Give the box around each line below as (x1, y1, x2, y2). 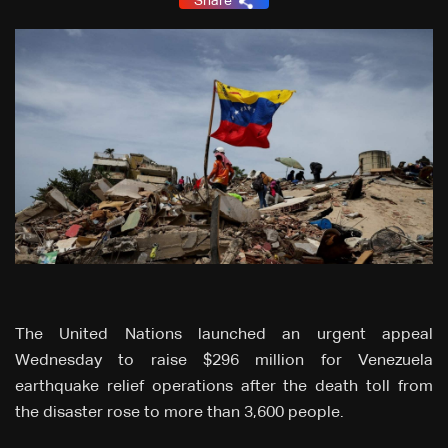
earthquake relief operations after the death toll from (15, 379, 433, 396)
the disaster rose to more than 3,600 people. (15, 405, 344, 422)
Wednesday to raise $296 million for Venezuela (15, 353, 433, 370)
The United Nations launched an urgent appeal (15, 327, 433, 344)
